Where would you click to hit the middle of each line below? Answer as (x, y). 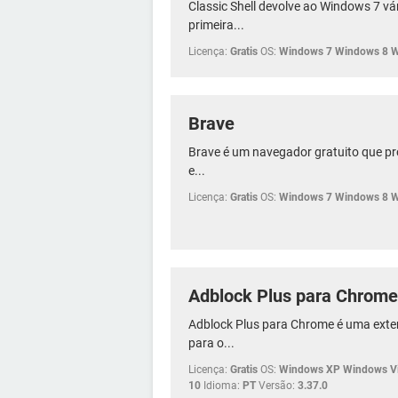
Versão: (277, 385)
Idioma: (222, 385)
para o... (211, 342)
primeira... (216, 24)
